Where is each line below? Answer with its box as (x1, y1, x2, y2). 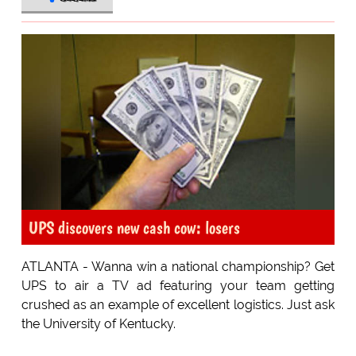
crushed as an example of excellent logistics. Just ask (21, 297, 335, 313)
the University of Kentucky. (21, 316, 176, 332)
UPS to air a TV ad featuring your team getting (21, 278, 335, 294)
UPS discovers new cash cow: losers (28, 217, 240, 238)
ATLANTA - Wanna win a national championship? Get (21, 259, 335, 275)
